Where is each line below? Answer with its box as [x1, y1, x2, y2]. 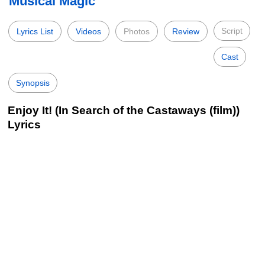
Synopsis [16, 78, 50, 88]
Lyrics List [17, 27, 53, 36]
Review [172, 27, 199, 36]
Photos [124, 27, 150, 36]
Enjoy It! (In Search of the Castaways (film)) [8, 104, 240, 117]
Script [221, 26, 243, 35]
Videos [76, 27, 101, 36]
